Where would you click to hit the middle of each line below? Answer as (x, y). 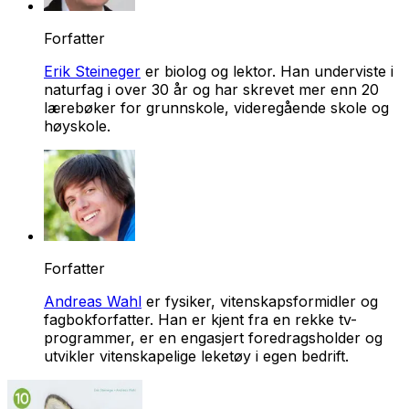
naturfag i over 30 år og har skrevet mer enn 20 (211, 89)
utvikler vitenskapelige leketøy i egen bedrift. (196, 356)
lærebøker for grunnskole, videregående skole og (216, 107)
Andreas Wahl (93, 301)
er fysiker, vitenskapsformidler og (260, 301)
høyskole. (77, 126)
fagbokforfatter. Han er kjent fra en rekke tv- (200, 319)
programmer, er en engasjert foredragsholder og (213, 337)
